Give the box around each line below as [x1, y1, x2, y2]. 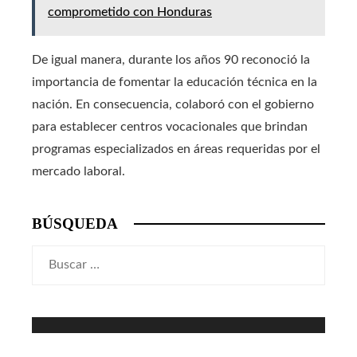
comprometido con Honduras [48, 5, 212, 18]
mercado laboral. [32, 164, 125, 178]
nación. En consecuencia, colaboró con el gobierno [32, 97, 314, 111]
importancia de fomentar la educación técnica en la [32, 75, 317, 88]
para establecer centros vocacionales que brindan [32, 120, 308, 133]
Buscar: [31, 249, 73, 262]
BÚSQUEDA [32, 214, 118, 232]
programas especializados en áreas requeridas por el [32, 142, 320, 155]
